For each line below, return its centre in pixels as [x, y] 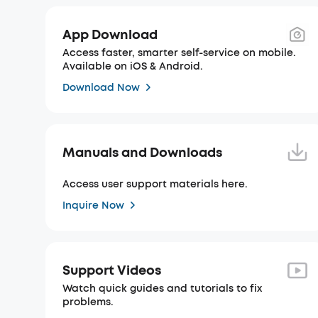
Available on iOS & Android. [133, 66]
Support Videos [112, 270]
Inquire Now [93, 205]
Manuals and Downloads [142, 152]
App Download [110, 34]
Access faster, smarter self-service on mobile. [179, 53]
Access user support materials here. [155, 184]
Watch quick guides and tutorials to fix [162, 289]
